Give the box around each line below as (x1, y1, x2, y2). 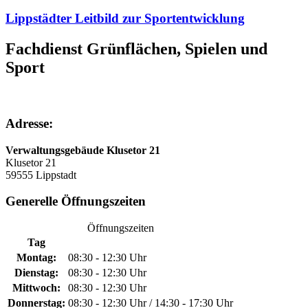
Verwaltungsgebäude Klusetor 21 (5, 144, 160, 156)
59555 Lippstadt (5, 168, 76, 181)
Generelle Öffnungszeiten (5, 194, 146, 209)
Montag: (16, 251, 56, 263)
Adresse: (5, 115, 53, 131)
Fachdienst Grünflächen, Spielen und (5, 40, 267, 58)
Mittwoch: (12, 281, 60, 294)
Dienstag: (14, 266, 58, 278)
